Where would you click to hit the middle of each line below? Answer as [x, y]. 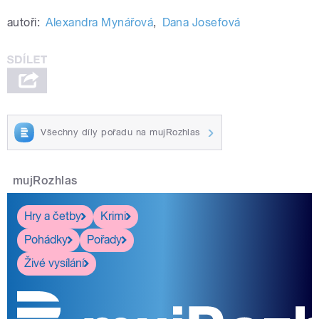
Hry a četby [53, 216]
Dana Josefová [201, 23]
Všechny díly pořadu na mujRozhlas [121, 132]
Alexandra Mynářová [100, 23]
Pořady [104, 240]
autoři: [24, 23]
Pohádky [46, 240]
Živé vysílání [54, 263]
